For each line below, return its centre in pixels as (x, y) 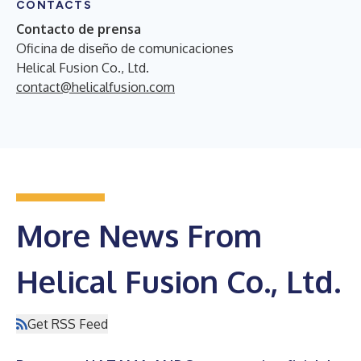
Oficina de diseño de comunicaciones (125, 48)
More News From (139, 235)
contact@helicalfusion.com (95, 87)
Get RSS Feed (68, 324)
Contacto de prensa (79, 29)
